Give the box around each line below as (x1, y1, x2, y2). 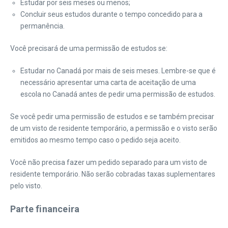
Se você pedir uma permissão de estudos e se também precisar (10, 112, 214, 121)
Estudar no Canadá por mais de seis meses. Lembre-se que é (20, 67, 216, 75)
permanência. (20, 22, 65, 30)
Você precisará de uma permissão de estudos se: (10, 44, 167, 52)
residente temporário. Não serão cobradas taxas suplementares (10, 170, 215, 178)
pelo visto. (10, 182, 42, 190)
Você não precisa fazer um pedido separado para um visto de (10, 158, 207, 166)
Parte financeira (10, 204, 80, 214)
